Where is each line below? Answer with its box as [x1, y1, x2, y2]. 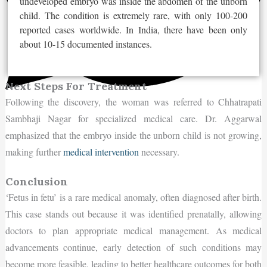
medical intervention [63, 145, 139, 159]
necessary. [138, 145, 179, 159]
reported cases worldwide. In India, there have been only [19, 23, 248, 36]
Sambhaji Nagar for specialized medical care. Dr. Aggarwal [5, 112, 262, 125]
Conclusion [5, 174, 68, 188]
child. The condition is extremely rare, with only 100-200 [19, 8, 248, 21]
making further [5, 145, 63, 159]
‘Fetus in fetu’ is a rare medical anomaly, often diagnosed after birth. [5, 190, 262, 203]
